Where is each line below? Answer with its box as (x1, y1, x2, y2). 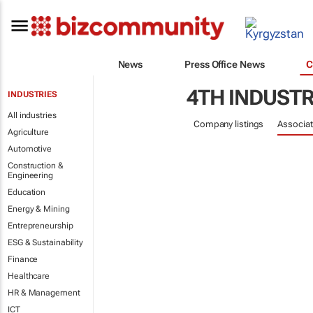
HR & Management (8, 288, 80, 298)
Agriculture (8, 127, 49, 137)
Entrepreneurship (8, 221, 73, 231)
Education (8, 187, 46, 197)
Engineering (8, 170, 53, 180)
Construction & (8, 161, 64, 170)
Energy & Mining (8, 204, 70, 214)
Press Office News (184, 58, 265, 70)
